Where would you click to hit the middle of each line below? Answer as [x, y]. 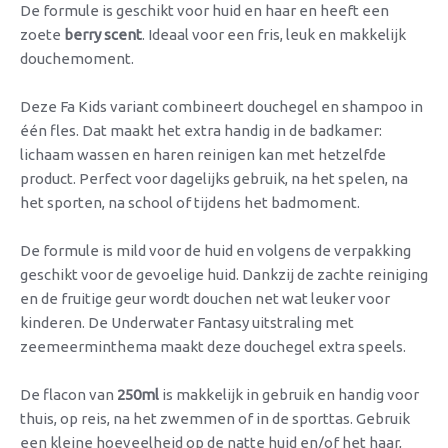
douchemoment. [77, 58]
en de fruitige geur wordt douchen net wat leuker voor [205, 298]
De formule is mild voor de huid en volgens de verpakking [215, 250]
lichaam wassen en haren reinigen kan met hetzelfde [203, 154]
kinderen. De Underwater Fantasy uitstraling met [187, 322]
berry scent [103, 34]
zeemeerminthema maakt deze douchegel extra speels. [213, 346]
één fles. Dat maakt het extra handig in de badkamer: [201, 130]
